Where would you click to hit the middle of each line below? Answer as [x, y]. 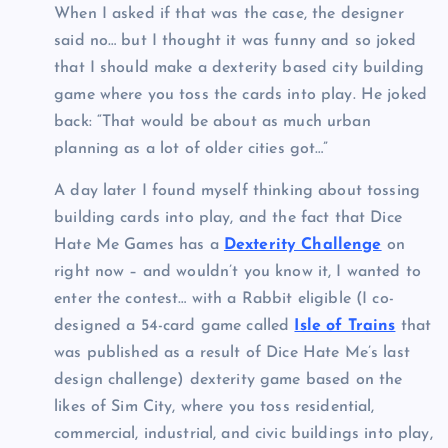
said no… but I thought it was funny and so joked [235, 41]
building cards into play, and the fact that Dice [228, 217]
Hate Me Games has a [139, 244]
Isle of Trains [345, 325]
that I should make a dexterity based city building [239, 68]
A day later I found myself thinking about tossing [237, 190]
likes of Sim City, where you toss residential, [214, 406]
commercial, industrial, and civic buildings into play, [243, 433]
